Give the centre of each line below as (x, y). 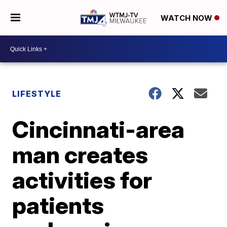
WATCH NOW (187, 18)
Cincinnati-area (99, 129)
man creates (80, 155)
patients (58, 205)
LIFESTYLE (37, 94)
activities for (82, 180)
